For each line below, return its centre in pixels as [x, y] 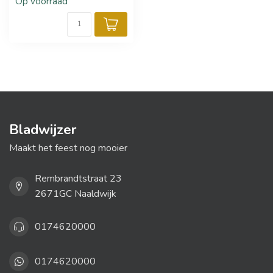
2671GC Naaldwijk [76, 194]
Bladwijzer [43, 129]
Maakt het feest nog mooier [68, 148]
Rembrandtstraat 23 [78, 179]
